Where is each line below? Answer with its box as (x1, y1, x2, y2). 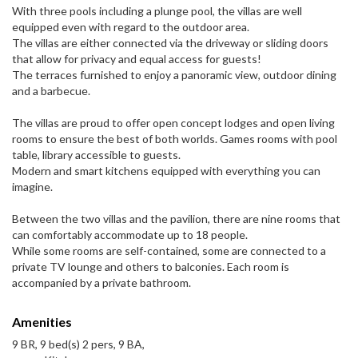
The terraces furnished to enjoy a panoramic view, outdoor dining (12, 68, 336, 82)
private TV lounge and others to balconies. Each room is (12, 260, 289, 274)
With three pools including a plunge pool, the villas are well (12, 4, 302, 18)
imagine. (12, 180, 53, 194)
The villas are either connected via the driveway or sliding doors (12, 36, 328, 50)
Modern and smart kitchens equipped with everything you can (12, 164, 320, 178)
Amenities (12, 314, 72, 330)
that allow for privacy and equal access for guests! (12, 52, 261, 66)
